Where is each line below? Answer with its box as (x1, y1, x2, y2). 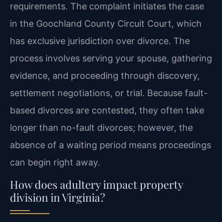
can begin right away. (10, 157, 100, 167)
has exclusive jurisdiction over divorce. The (10, 35, 190, 46)
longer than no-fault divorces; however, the (10, 122, 193, 133)
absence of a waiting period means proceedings (10, 139, 211, 150)
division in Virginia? (10, 190, 105, 205)
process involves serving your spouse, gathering (10, 53, 212, 63)
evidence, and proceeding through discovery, (10, 70, 200, 81)
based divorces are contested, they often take (10, 105, 204, 115)
